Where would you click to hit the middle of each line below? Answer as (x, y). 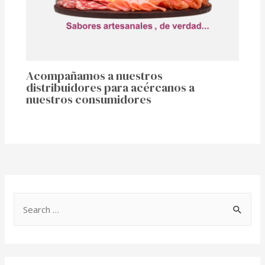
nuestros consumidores (89, 99)
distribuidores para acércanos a (111, 87)
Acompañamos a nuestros (95, 75)
